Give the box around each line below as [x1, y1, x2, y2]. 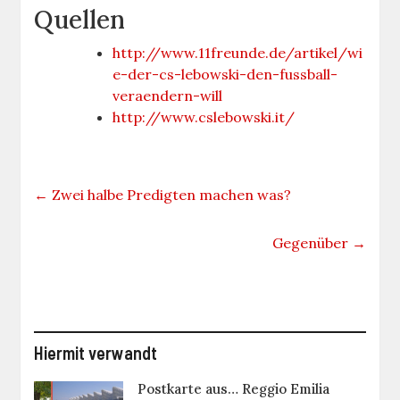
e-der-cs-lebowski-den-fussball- [112, 64, 338, 83]
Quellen [34, 3, 126, 36]
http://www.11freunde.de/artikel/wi [112, 43, 363, 62]
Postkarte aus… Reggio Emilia [137, 379, 330, 397]
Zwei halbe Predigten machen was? [48, 185, 292, 204]
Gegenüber [271, 233, 352, 252]
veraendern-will [112, 86, 223, 104]
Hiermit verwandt [34, 341, 158, 363]
